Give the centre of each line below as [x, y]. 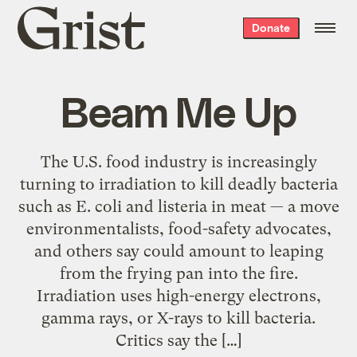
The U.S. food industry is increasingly [178, 161]
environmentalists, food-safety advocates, [178, 228]
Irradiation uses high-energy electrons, [178, 295]
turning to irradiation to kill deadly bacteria [178, 184]
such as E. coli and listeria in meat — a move [178, 206]
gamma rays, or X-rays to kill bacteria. [178, 318]
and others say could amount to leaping [178, 251]
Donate [271, 27]
